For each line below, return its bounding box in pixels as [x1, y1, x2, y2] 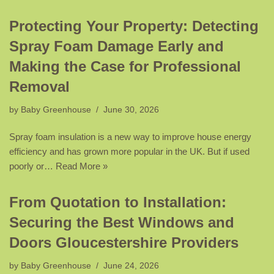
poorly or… [9, 161, 56, 172]
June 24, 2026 [103, 261, 159, 271]
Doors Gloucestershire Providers [9, 234, 239, 251]
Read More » [56, 161, 108, 172]
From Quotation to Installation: [9, 194, 226, 211]
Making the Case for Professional [9, 58, 241, 75]
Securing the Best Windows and [9, 214, 234, 231]
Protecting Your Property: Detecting [9, 18, 259, 35]
